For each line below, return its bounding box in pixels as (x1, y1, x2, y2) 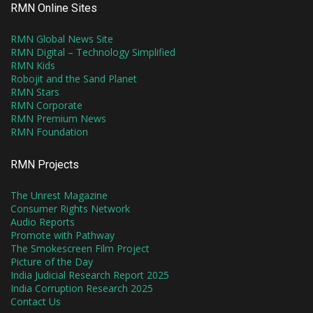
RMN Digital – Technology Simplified (10, 45, 175, 59)
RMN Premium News (10, 111, 106, 125)
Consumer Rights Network (10, 201, 130, 215)
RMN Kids (10, 58, 55, 72)
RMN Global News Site (10, 31, 113, 45)
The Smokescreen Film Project (10, 241, 150, 255)
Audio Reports (10, 214, 75, 228)
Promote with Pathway (10, 228, 115, 242)
